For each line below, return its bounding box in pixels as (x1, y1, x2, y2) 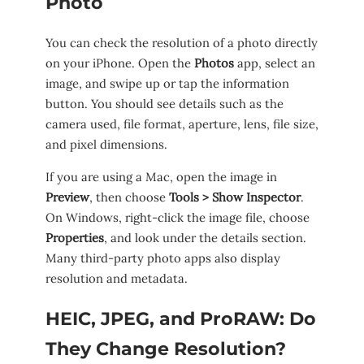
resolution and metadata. (45, 271, 188, 287)
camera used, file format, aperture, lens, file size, (45, 116, 318, 132)
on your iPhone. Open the (45, 55, 194, 71)
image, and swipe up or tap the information (45, 76, 289, 92)
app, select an (234, 55, 315, 71)
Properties (45, 230, 104, 246)
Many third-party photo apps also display (45, 250, 280, 266)
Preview (45, 189, 89, 206)
